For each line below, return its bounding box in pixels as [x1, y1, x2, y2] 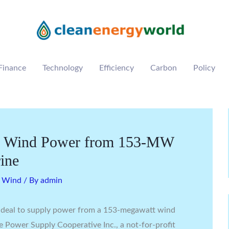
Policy [193, 64, 215, 72]
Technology [42, 64, 83, 72]
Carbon [150, 64, 177, 72]
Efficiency [99, 64, 134, 72]
